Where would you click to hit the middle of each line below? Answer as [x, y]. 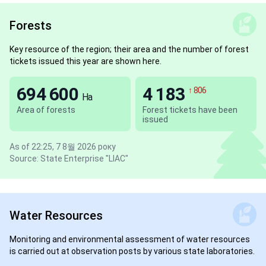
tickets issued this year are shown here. [85, 61]
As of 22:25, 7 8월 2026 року [63, 147]
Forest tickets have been [190, 110]
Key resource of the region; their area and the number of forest [129, 49]
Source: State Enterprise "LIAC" [69, 159]
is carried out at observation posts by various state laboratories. [132, 251]
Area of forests [46, 110]
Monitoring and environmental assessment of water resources [130, 239]
